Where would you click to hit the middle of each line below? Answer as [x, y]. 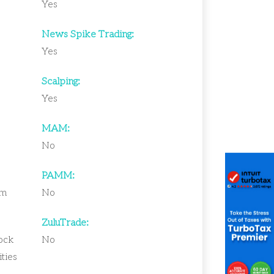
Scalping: [61, 82]
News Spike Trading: [87, 35]
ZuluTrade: [65, 223]
